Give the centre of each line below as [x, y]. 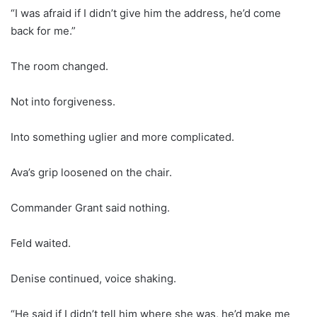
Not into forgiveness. [63, 101]
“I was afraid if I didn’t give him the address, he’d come [146, 13]
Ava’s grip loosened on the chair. [91, 172]
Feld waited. [41, 243]
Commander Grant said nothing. [90, 207]
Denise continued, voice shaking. [93, 278]
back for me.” [43, 30]
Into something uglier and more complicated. [122, 137]
